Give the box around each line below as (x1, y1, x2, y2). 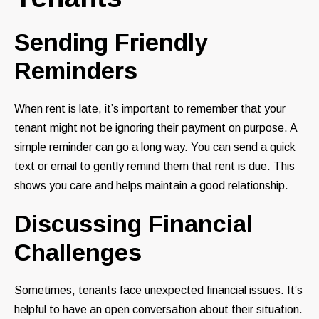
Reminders (14, 57, 137, 85)
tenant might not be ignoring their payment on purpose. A (14, 122, 297, 135)
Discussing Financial (14, 210, 253, 238)
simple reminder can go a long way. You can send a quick (14, 141, 296, 154)
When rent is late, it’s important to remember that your (14, 103, 286, 115)
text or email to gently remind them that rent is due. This (14, 160, 295, 173)
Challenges (14, 239, 142, 266)
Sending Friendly (14, 28, 208, 56)
